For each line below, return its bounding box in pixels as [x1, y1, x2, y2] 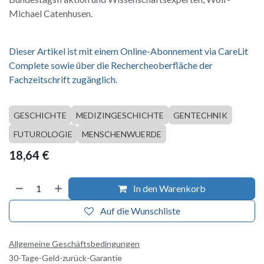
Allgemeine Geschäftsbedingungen [9, 238, 140, 249]
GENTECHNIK [173, 110, 227, 120]
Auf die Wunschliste [100, 204, 180, 216]
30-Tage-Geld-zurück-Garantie [9, 252, 122, 263]
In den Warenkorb [131, 182, 206, 194]
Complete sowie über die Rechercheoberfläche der [9, 59, 213, 71]
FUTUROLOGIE [14, 128, 72, 139]
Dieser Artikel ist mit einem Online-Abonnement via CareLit [9, 45, 248, 57]
